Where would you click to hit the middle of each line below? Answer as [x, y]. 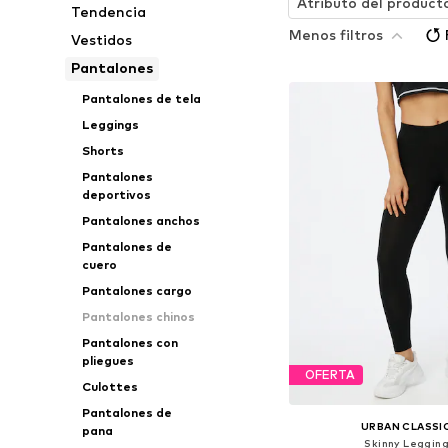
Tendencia [109, 11]
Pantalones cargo [136, 290]
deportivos [116, 194]
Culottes [109, 386]
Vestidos [102, 39]
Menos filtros [335, 34]
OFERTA [329, 375]
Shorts [102, 150]
